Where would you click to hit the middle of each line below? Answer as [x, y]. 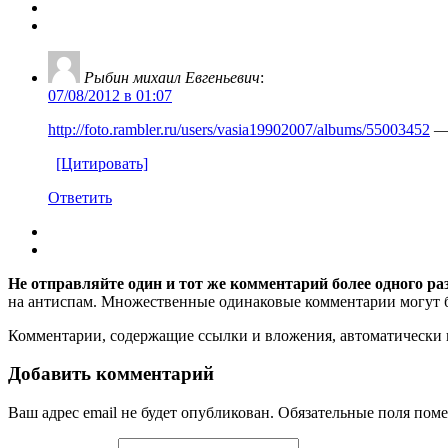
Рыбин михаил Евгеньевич [172, 77]
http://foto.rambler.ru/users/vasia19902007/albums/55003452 [239, 129]
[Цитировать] [102, 163]
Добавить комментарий [111, 374]
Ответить [80, 197]
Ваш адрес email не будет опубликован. [141, 413]
